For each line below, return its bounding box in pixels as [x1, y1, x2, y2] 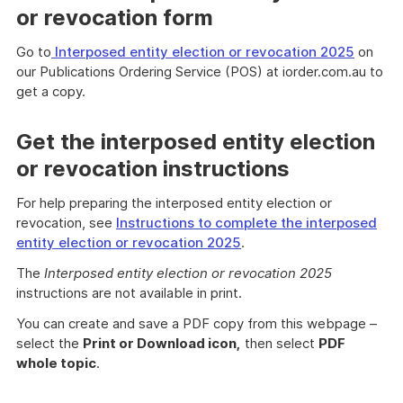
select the [16, 335, 83, 352]
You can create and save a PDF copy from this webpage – [16, 315, 377, 332]
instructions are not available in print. [16, 284, 242, 301]
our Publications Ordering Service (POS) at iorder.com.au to [16, 63, 383, 80]
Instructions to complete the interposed [116, 214, 377, 231]
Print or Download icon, [83, 335, 241, 352]
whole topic [16, 354, 96, 372]
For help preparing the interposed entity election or [16, 194, 332, 211]
